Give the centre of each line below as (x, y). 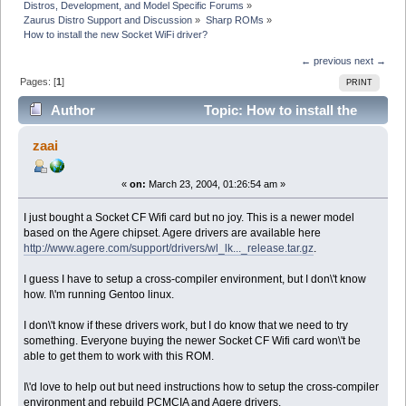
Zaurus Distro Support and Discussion (108, 19)
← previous (326, 60)
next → (370, 60)
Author (73, 111)
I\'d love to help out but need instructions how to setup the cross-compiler (202, 387)
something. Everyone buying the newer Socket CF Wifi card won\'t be (193, 340)
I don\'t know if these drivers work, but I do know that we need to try (186, 325)
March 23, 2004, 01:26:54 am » (215, 184)
